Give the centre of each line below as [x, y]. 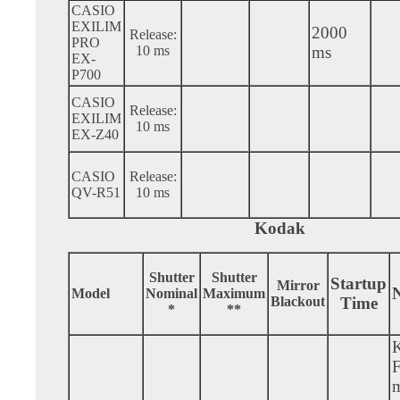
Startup [358, 283]
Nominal [171, 293]
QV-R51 [96, 192]
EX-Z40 [95, 134]
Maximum [234, 293]
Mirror [298, 285]
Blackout [298, 301]
